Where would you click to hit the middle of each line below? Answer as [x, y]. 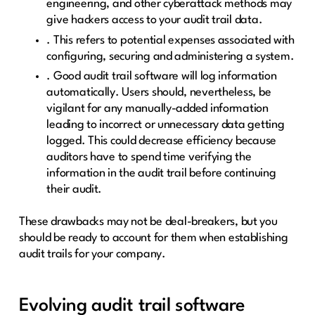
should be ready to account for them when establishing [153, 238]
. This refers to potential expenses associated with [171, 40]
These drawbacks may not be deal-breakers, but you [148, 222]
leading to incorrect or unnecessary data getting [166, 125]
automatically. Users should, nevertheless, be [159, 93]
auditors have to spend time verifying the [149, 157]
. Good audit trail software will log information [162, 77]
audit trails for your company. [92, 255]
